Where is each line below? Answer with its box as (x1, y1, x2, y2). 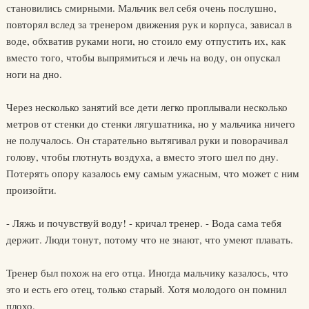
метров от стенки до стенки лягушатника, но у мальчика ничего (6, 117, 295, 130)
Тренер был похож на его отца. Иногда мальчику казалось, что (6, 266, 288, 279)
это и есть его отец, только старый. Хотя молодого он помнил (6, 282, 286, 296)
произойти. (6, 183, 57, 197)
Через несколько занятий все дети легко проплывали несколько (6, 100, 288, 114)
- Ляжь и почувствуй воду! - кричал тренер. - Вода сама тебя (6, 216, 281, 230)
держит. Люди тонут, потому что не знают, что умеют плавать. (6, 232, 293, 246)
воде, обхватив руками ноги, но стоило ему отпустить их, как (6, 34, 286, 48)
